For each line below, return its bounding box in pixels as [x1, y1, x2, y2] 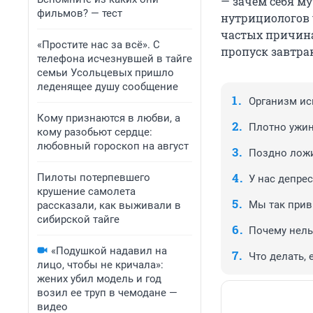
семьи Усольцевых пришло [37, 66, 174, 79]
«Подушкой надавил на [51, 245, 167, 257]
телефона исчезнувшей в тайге [37, 52, 192, 65]
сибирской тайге [37, 213, 119, 226]
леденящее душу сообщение [37, 80, 178, 93]
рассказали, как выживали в [37, 199, 181, 212]
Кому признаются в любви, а [37, 112, 180, 124]
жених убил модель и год [37, 272, 161, 285]
